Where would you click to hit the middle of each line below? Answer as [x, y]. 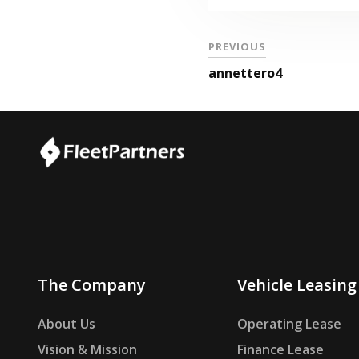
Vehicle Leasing [296, 285]
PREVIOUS [238, 46]
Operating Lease [289, 324]
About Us [67, 324]
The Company [92, 285]
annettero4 [246, 73]
